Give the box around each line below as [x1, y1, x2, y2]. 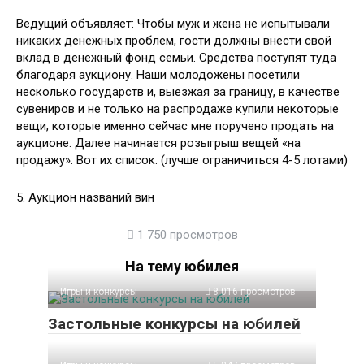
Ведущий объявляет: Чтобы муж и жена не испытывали [16, 16, 330, 31]
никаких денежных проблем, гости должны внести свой [16, 33, 331, 48]
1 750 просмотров [133, 227, 238, 242]
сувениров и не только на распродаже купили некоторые [16, 102, 339, 116]
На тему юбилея [125, 258, 239, 275]
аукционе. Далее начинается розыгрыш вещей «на [16, 136, 301, 150]
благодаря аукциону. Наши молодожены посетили [16, 67, 300, 82]
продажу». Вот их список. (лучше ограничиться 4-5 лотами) [16, 153, 348, 167]
